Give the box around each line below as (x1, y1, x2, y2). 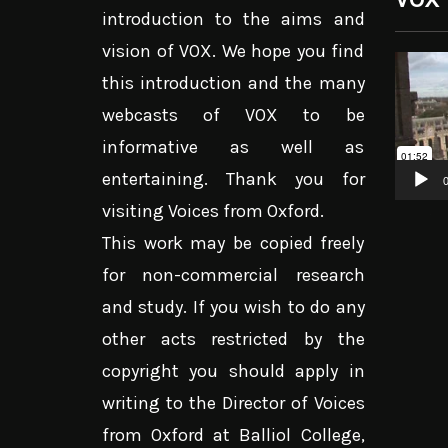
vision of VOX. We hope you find (102, 40, 365, 63)
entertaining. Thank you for (102, 168, 365, 191)
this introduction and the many (102, 72, 365, 95)
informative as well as (102, 136, 365, 159)
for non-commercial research (102, 264, 365, 287)
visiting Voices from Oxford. (102, 200, 324, 223)
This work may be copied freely (102, 232, 365, 255)
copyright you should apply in (102, 360, 365, 383)
